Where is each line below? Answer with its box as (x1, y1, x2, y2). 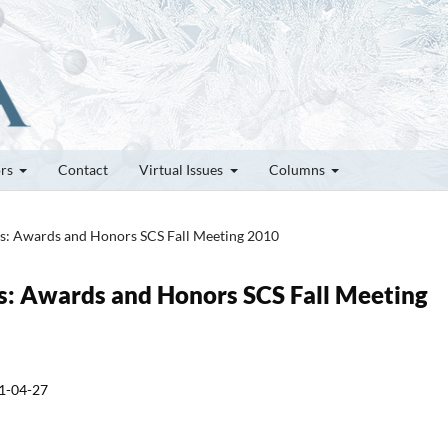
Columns (268, 160, 328, 178)
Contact (58, 160, 108, 178)
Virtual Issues (139, 160, 226, 178)
